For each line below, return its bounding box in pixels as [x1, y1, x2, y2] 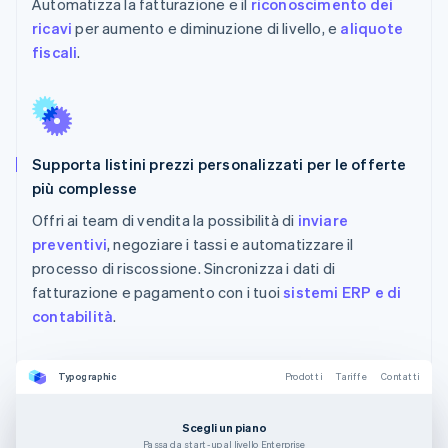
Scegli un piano [182, 420, 266, 436]
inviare [297, 209, 349, 230]
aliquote [340, 17, 404, 38]
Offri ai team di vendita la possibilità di [32, 209, 298, 230]
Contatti [381, 370, 420, 383]
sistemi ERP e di [283, 281, 402, 302]
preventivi [32, 233, 107, 254]
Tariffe [335, 370, 368, 383]
